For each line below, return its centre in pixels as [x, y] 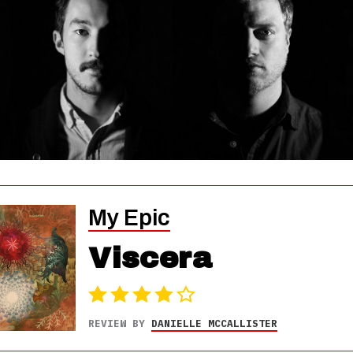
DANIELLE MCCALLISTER [214, 323]
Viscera [150, 258]
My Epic [129, 217]
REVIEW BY [119, 323]
